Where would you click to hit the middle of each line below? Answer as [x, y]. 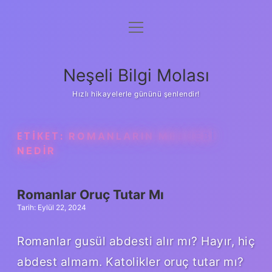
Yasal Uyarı [136, 89]
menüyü [146, 27]
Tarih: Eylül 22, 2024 [52, 207]
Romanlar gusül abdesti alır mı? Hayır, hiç [136, 241]
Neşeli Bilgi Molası [136, 75]
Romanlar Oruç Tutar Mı [90, 195]
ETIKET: [43, 136]
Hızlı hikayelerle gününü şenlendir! [136, 94]
